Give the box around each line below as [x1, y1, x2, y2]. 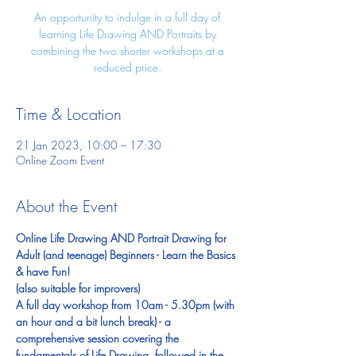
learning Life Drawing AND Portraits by [38, 25, 216, 41]
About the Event [16, 195, 117, 217]
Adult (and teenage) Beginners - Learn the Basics [16, 246, 238, 262]
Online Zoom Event [16, 152, 104, 168]
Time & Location [16, 103, 122, 125]
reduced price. [93, 59, 161, 75]
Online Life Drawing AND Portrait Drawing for [16, 230, 230, 246]
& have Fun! [16, 263, 73, 279]
